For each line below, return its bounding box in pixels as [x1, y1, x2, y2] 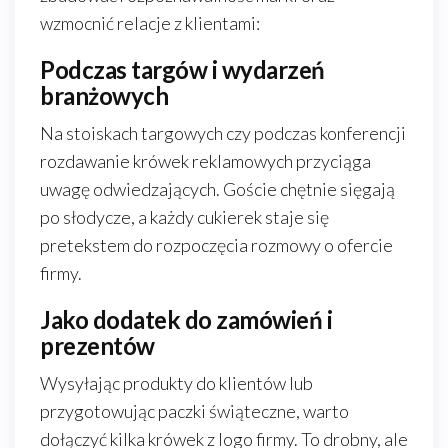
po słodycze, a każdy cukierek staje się [40, 206, 329, 228]
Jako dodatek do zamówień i [40, 305, 333, 334]
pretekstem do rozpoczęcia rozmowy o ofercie [40, 234, 393, 256]
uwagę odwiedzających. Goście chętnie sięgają [40, 178, 395, 200]
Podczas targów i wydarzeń [40, 55, 325, 84]
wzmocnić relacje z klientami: [40, 12, 260, 34]
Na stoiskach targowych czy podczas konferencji [40, 122, 406, 144]
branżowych [40, 81, 169, 110]
